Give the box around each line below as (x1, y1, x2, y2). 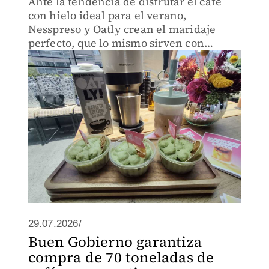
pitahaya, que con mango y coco (28, 49, 195, 64)
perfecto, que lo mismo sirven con (28, 35, 205, 50)
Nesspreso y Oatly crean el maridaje (28, 22, 216, 37)
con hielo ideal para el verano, (28, 8, 187, 23)
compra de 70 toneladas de (28, 247, 214, 267)
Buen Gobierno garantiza (28, 232, 202, 252)
